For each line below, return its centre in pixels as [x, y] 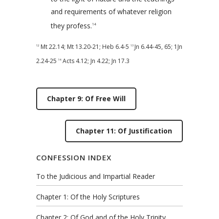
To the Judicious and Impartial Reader [96, 176]
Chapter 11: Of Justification [124, 131]
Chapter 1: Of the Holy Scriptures [88, 197]
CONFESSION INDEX [74, 158]
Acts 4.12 [75, 61]
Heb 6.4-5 [116, 47]
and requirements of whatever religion [111, 11]
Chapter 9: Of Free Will [86, 99]
